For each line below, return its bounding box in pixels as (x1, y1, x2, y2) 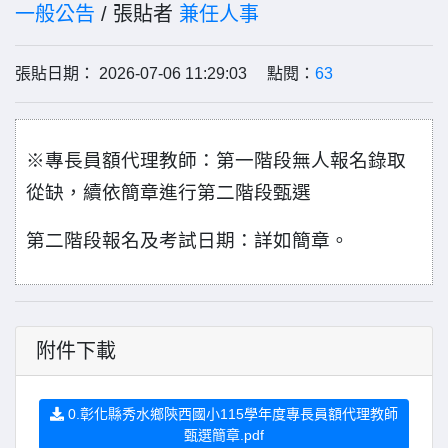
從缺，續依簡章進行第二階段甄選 (26, 182, 311, 203)
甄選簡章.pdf (184, 427, 264, 443)
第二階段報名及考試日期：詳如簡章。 (26, 230, 349, 251)
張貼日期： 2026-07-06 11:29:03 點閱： (15, 65, 315, 82)
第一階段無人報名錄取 (216, 150, 407, 171)
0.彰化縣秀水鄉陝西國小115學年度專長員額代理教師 (64, 406, 398, 422)
